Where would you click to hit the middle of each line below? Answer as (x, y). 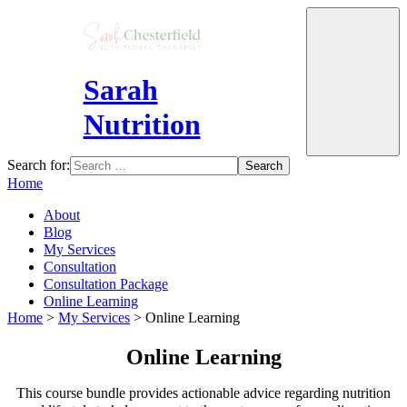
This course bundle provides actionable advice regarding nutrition (203, 393)
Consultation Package (106, 284)
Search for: (39, 165)
